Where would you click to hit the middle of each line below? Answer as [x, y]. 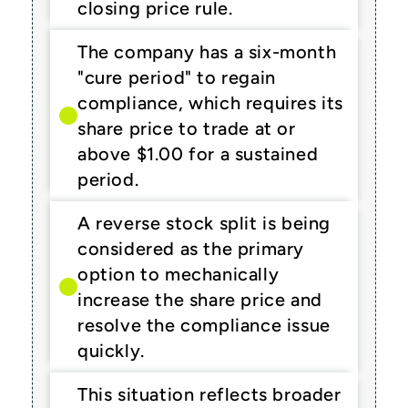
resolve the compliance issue [204, 325]
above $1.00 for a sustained [198, 154]
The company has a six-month [207, 52]
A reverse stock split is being [204, 223]
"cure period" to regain [177, 77]
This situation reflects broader [209, 394]
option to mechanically [178, 274]
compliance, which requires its [211, 103]
